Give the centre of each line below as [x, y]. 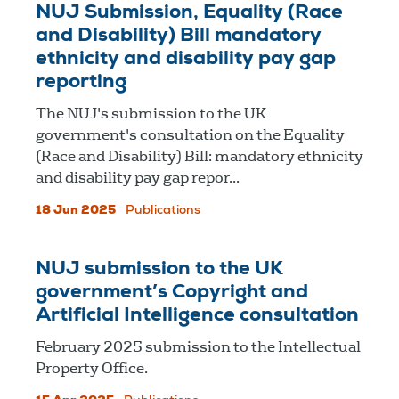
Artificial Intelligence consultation [197, 316]
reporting [81, 82]
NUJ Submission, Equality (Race [189, 13]
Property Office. [92, 368]
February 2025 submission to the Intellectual [198, 346]
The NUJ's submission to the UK [151, 113]
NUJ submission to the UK [159, 269]
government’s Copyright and [172, 293]
